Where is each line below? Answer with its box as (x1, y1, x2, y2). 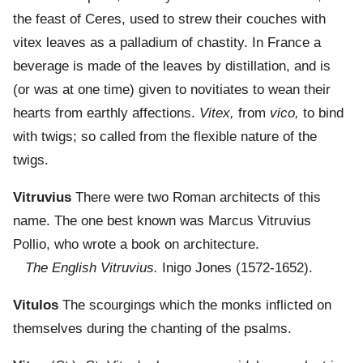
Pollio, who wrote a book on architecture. (13, 237, 259, 253)
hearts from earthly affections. (13, 105, 199, 122)
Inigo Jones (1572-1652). (158, 260, 313, 276)
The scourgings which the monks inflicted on (58, 297, 331, 314)
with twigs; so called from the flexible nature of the (13, 129, 317, 145)
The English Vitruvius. (25, 260, 158, 276)
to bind (299, 105, 344, 122)
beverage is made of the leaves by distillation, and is (13, 58, 331, 75)
